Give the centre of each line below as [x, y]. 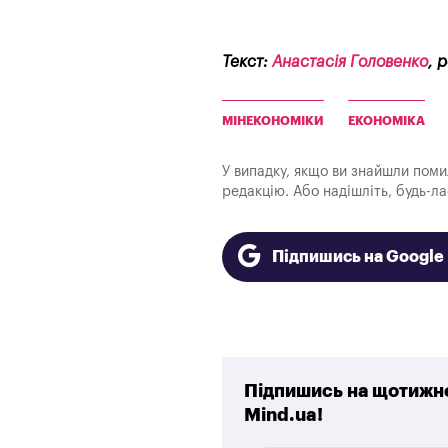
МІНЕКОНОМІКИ [273, 120]
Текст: [247, 61]
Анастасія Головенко [350, 61]
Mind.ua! [284, 415]
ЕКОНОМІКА [386, 120]
